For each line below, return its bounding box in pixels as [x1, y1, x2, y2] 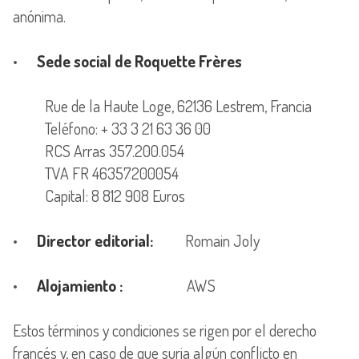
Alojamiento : [37, 274, 123, 296]
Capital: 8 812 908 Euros [13, 184, 185, 206]
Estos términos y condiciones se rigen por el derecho [13, 319, 317, 341]
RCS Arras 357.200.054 [13, 139, 184, 161]
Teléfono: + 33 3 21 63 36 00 [13, 117, 211, 139]
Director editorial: [37, 229, 153, 251]
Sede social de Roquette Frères [37, 50, 242, 71]
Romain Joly [153, 229, 260, 251]
